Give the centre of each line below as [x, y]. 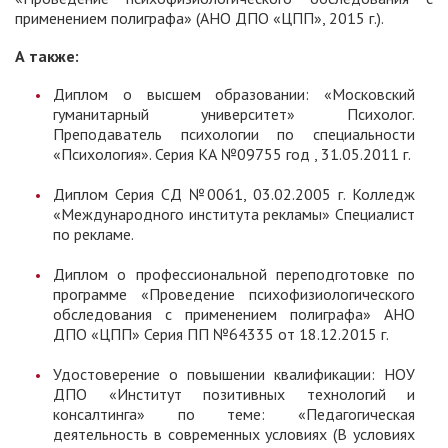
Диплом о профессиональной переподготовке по [234, 274]
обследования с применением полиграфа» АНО [234, 314]
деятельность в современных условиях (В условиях [234, 434]
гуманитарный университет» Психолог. [234, 114]
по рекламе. [93, 234]
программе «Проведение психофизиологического [234, 294]
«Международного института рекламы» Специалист [234, 214]
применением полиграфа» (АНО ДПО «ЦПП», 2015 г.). [199, 18]
